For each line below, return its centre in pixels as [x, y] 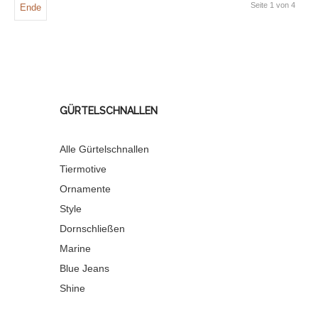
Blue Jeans [84, 268]
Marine [75, 248]
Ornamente [85, 189]
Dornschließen [92, 229]
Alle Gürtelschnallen [104, 149]
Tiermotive [83, 169]
